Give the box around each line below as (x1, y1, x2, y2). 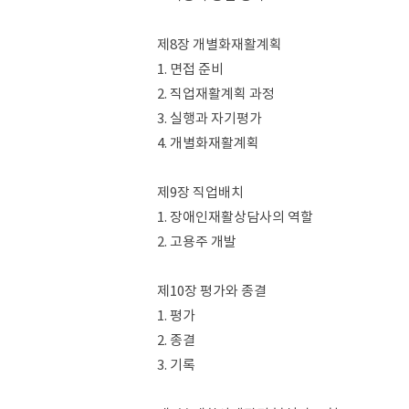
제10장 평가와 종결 (157, 282, 267, 299)
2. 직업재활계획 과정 (157, 85, 275, 102)
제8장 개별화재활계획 (157, 36, 282, 53)
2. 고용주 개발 (157, 233, 236, 250)
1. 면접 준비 (157, 60, 224, 78)
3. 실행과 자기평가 (157, 110, 262, 127)
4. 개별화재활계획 (157, 134, 259, 152)
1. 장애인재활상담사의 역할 (157, 208, 313, 225)
